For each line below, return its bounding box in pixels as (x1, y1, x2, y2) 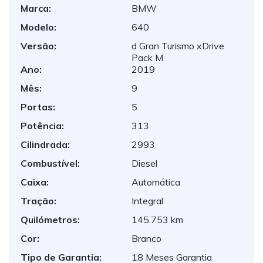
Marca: (21, 2, 51, 14)
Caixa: (21, 176, 49, 188)
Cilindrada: (21, 139, 70, 150)
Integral (131, 195, 163, 207)
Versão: (21, 40, 56, 52)
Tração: (21, 195, 56, 207)
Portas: (21, 101, 55, 113)
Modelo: (21, 21, 56, 33)
